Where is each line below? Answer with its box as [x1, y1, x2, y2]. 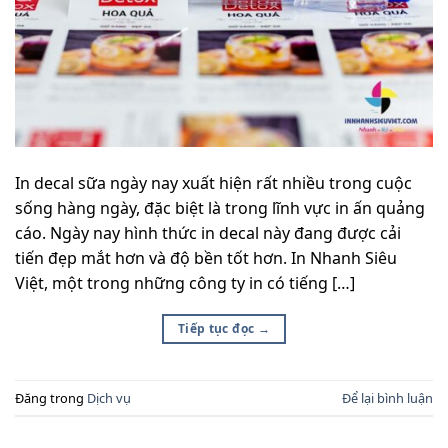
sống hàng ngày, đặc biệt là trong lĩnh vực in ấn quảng [15, 197, 425, 220]
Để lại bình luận [342, 388, 433, 407]
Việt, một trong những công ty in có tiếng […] [15, 272, 355, 295]
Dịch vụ [87, 388, 131, 407]
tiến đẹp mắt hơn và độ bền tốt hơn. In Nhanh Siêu [15, 247, 397, 270]
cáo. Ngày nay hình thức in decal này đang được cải [15, 222, 401, 245]
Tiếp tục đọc [177, 320, 258, 338]
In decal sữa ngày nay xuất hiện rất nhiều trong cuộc [15, 172, 412, 195]
